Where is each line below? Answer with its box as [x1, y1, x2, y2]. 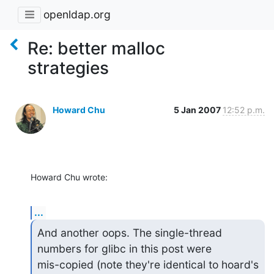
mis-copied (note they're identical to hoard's [37, 257, 259, 271]
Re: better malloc [28, 37, 165, 59]
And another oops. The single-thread [37, 226, 222, 239]
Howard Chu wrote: [31, 171, 108, 182]
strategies [28, 57, 109, 78]
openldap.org [43, 8, 111, 21]
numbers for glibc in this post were [37, 242, 215, 255]
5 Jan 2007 [174, 104, 223, 115]
